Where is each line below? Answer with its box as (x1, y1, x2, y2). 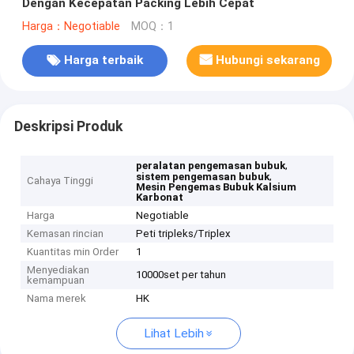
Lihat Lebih (143, 326, 204, 341)
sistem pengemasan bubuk (136, 171, 270, 183)
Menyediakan (27, 264, 90, 277)
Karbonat (136, 191, 184, 204)
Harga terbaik (63, 53, 143, 68)
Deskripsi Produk (13, 118, 122, 134)
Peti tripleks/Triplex (136, 228, 232, 240)
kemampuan (27, 274, 85, 287)
